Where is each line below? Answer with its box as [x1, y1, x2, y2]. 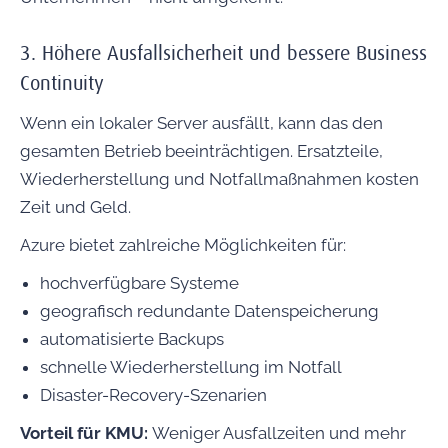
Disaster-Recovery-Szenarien [40, 385, 267, 406]
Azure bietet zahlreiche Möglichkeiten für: [20, 235, 346, 256]
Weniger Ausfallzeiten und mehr [152, 423, 406, 444]
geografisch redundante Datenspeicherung [40, 301, 379, 322]
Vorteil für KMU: [20, 423, 152, 444]
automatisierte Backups [40, 329, 224, 350]
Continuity [20, 72, 104, 96]
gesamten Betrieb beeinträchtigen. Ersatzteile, [20, 141, 383, 162]
